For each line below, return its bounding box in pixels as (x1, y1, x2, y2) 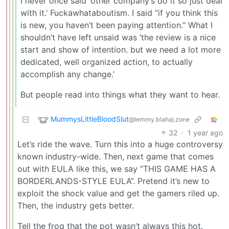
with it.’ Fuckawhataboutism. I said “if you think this (20, 7, 218, 18)
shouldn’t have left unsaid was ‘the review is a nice (20, 32, 216, 42)
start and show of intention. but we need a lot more (20, 44, 221, 55)
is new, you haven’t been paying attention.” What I (20, 19, 213, 30)
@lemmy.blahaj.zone (129, 115, 190, 123)
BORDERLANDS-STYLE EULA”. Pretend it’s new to (17, 175, 210, 186)
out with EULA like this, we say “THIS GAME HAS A (17, 163, 216, 174)
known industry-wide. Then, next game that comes (17, 151, 214, 162)
